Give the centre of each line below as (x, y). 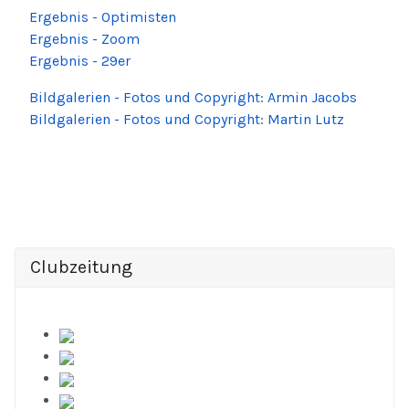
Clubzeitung (81, 267)
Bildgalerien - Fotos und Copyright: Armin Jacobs (193, 97)
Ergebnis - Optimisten (103, 16)
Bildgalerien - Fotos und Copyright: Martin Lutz (187, 119)
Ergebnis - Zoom (84, 38)
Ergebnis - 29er (80, 60)
